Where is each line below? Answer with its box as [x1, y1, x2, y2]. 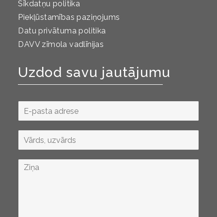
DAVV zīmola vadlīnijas [18, 40, 104, 49]
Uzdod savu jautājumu [18, 64, 171, 81]
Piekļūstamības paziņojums [18, 13, 120, 22]
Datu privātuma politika [18, 26, 106, 36]
